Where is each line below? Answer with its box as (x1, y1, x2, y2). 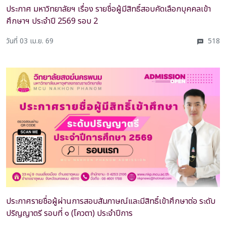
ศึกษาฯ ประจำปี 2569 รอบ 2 (6, 15, 98, 27)
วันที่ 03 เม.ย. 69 (6, 35, 53, 46)
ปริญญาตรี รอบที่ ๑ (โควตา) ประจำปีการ (6, 207, 133, 220)
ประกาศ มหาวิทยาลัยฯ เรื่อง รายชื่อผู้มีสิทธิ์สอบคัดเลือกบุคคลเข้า (6, 3, 211, 15)
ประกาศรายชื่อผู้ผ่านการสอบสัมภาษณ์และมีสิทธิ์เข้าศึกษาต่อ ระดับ (6, 195, 215, 208)
